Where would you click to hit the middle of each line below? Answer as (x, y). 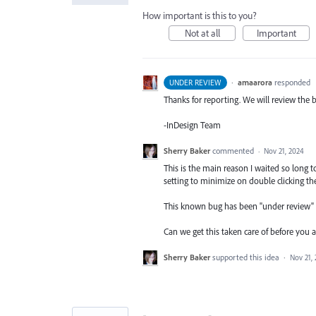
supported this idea (247, 257)
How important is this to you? (200, 15)
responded (292, 82)
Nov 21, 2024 (284, 151)
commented (234, 150)
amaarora (255, 82)
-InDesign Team (192, 124)
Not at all (202, 33)
